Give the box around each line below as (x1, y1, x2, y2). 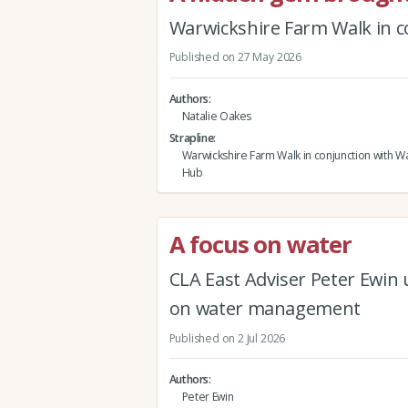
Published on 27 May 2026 (168, 49, 301, 66)
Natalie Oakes (181, 107, 252, 124)
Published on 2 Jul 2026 (168, 330, 286, 346)
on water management (168, 296, 362, 321)
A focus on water (168, 229, 352, 260)
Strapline (168, 129, 214, 146)
